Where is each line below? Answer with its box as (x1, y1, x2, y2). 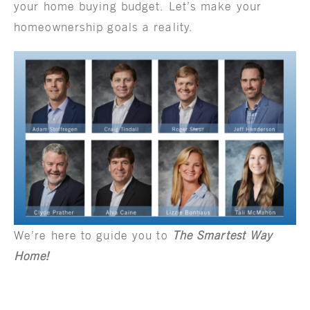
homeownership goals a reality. (14, 20, 194, 35)
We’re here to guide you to (14, 228, 172, 242)
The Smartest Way (172, 228, 273, 242)
